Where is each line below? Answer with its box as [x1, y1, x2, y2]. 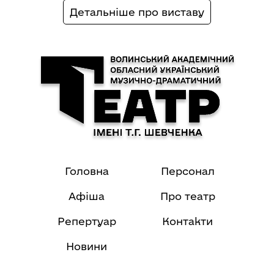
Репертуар [57, 215, 116, 228]
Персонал [160, 165, 215, 177]
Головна [64, 165, 109, 177]
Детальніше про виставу [70, 6, 204, 18]
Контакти [162, 215, 213, 228]
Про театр [160, 190, 215, 202]
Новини [66, 240, 107, 253]
